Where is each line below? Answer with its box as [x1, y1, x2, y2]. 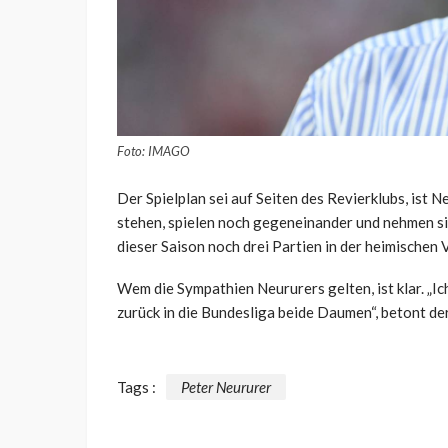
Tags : [117, 377, 156, 396]
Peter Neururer [181, 377, 271, 396]
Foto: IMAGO [117, 142, 190, 159]
